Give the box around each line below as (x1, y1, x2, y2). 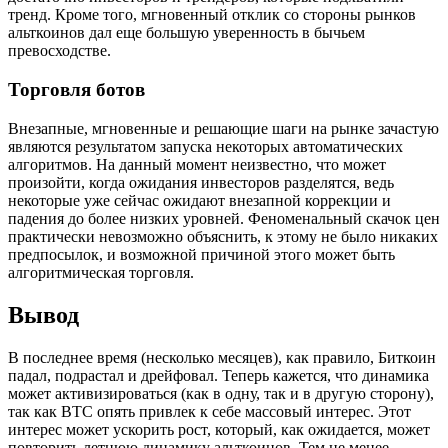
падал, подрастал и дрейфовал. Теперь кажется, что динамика (8, 366, 429, 384)
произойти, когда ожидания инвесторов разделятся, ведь (8, 173, 394, 191)
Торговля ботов (8, 79, 145, 101)
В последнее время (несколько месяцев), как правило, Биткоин (8, 348, 436, 366)
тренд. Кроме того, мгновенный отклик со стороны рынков (8, 6, 416, 24)
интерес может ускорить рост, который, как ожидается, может (8, 420, 430, 438)
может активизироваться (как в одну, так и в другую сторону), (8, 384, 434, 402)
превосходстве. (8, 42, 111, 60)
